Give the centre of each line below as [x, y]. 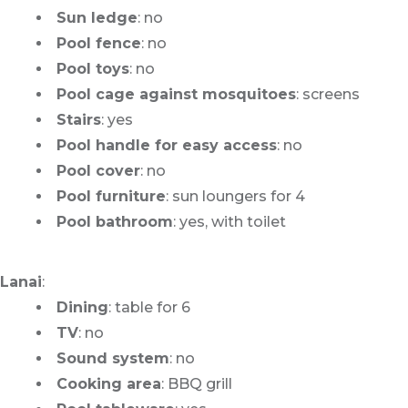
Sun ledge [97, 18]
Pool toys [93, 69]
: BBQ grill [197, 384]
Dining [82, 308]
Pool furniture [111, 197]
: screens [328, 95]
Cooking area [109, 384]
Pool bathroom [115, 222]
